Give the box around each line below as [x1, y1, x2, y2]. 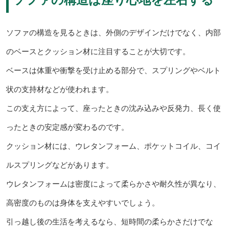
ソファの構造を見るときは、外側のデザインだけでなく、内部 [6, 28, 221, 37]
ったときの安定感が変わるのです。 [6, 122, 129, 131]
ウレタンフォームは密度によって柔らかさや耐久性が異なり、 [6, 179, 221, 188]
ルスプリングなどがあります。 [6, 160, 113, 169]
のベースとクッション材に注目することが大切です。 [6, 47, 190, 56]
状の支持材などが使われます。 [6, 84, 113, 94]
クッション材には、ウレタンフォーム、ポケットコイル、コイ [6, 141, 221, 150]
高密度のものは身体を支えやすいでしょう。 [6, 198, 159, 207]
